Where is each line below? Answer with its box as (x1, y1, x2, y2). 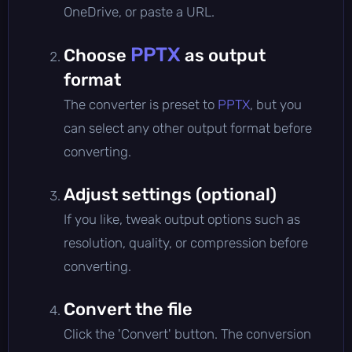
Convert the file (64, 298, 192, 320)
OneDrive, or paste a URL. (64, 3, 214, 20)
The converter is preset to (64, 96, 218, 112)
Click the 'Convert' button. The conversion (64, 325, 311, 342)
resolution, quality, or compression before (64, 234, 308, 251)
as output (181, 44, 266, 66)
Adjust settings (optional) (64, 183, 277, 205)
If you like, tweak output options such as (64, 211, 300, 227)
